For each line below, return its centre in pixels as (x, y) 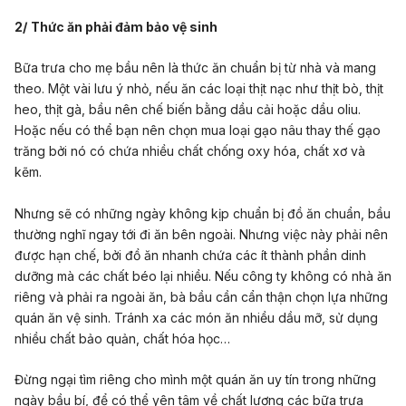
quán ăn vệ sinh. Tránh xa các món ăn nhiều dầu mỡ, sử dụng (196, 317)
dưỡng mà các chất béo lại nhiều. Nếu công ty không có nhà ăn (203, 275)
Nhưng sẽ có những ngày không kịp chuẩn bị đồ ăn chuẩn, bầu (203, 213)
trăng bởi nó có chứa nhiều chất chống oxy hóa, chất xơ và (190, 151)
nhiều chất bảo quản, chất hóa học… (122, 338)
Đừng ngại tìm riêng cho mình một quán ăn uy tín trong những (195, 380)
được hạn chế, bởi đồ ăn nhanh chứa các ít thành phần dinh (190, 255)
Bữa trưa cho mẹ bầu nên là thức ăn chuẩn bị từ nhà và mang (195, 68)
